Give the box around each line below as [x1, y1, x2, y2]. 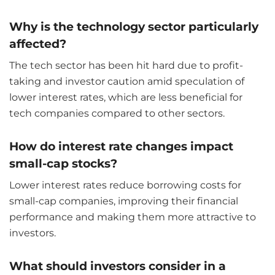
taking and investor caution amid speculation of [9, 76, 244, 88]
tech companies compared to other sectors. [9, 107, 225, 120]
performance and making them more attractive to [9, 211, 256, 223]
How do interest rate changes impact [9, 138, 233, 153]
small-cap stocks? [9, 155, 117, 171]
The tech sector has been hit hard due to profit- [9, 60, 243, 72]
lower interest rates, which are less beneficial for [9, 91, 242, 104]
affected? [9, 36, 66, 51]
